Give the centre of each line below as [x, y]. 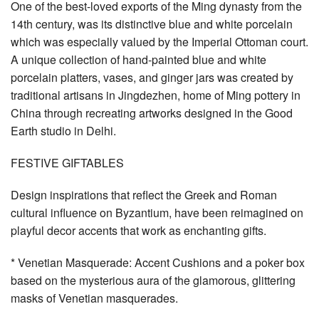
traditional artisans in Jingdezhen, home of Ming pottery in [156, 95]
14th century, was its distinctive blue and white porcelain [152, 23]
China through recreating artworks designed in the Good [152, 113]
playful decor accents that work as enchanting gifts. [138, 230]
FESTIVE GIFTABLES [67, 162]
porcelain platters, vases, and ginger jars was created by [152, 77]
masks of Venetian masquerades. [94, 298]
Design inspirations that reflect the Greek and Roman [144, 194]
